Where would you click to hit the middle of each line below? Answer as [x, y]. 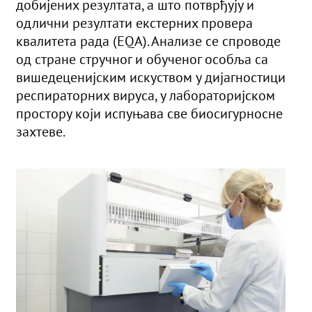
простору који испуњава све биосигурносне [149, 114]
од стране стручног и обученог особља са [142, 60]
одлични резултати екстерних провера [134, 23]
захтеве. [41, 132]
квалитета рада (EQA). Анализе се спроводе [148, 41]
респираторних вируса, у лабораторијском [146, 96]
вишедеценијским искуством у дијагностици [151, 78]
